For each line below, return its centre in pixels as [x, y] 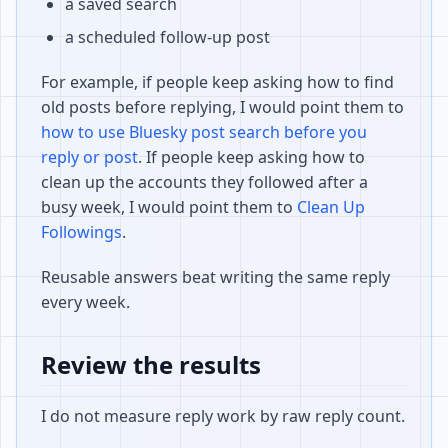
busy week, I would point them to [169, 207]
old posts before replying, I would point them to [222, 107]
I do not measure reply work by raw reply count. [223, 416]
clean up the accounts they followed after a [204, 182]
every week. [85, 302]
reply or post [89, 157]
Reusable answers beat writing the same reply [215, 277]
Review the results [151, 364]
